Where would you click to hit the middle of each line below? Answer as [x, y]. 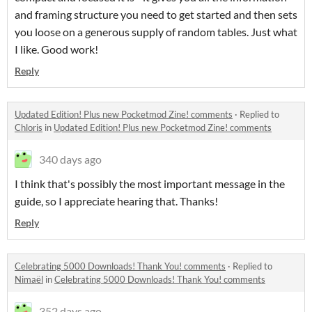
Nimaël [29, 280]
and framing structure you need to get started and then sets [156, 15]
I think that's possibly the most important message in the [150, 184]
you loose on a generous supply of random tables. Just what [156, 32]
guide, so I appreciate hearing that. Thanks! [117, 201]
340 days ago [70, 159]
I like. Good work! [57, 49]
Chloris [29, 128]
